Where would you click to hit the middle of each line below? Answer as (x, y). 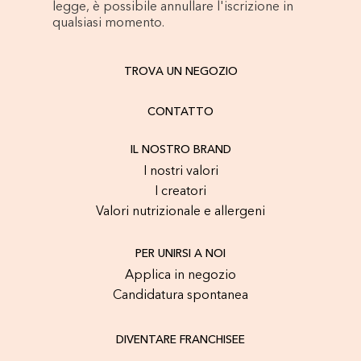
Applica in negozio (180, 276)
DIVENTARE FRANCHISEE (180, 340)
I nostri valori (180, 172)
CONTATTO (180, 112)
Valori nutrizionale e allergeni (180, 212)
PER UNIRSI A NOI (180, 254)
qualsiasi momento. (108, 23)
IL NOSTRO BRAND (180, 150)
